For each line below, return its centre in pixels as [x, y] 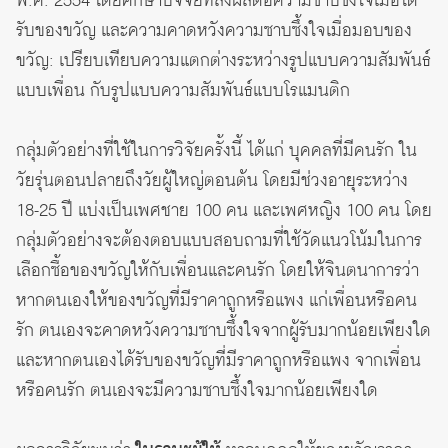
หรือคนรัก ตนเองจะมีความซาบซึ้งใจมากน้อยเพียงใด [197, 390]
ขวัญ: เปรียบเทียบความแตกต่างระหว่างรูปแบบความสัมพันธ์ [223, 60]
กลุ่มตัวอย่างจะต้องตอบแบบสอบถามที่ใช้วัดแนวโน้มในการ [219, 240]
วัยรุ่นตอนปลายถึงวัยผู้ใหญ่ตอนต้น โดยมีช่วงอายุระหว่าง [212, 180]
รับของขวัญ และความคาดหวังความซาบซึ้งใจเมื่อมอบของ [214, 30]
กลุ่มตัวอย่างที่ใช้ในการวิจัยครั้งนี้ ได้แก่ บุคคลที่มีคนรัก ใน [216, 150]
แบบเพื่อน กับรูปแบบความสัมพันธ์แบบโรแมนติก [183, 90]
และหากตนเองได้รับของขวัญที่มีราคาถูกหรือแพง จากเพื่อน [218, 360]
